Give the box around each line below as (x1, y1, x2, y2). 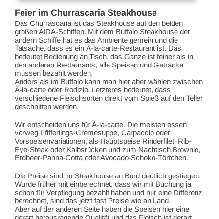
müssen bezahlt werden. (15, 69, 93, 78)
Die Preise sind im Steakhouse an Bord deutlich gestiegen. (15, 172, 201, 180)
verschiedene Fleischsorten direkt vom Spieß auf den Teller (15, 94, 203, 103)
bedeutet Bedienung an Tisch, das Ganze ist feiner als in (15, 52, 193, 61)
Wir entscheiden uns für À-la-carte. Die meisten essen (15, 120, 187, 129)
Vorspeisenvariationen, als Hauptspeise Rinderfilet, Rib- (15, 137, 191, 146)
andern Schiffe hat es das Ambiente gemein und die (15, 36, 178, 44)
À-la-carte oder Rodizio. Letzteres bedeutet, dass (15, 86, 171, 94)
